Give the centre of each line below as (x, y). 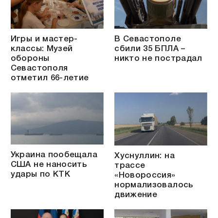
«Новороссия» (145, 175)
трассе (130, 165)
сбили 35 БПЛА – (150, 49)
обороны (30, 58)
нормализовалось (154, 185)
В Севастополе (148, 39)
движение (136, 195)
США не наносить (49, 165)
